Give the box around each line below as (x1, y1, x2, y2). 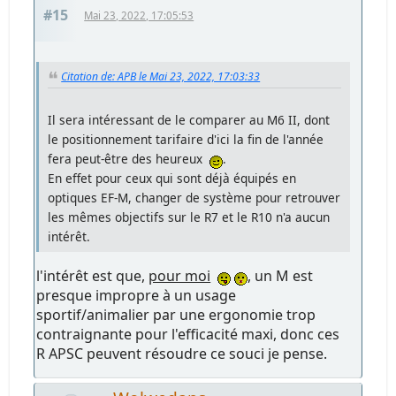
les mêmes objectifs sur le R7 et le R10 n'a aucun (48, 208, 331, 225)
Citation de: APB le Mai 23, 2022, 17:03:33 (61, 69, 261, 85)
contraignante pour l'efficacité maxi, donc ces (36, 324, 340, 344)
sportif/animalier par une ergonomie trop (36, 304, 316, 324)
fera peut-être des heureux (48, 149, 210, 167)
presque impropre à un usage (36, 285, 237, 305)
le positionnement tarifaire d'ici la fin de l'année (48, 130, 324, 148)
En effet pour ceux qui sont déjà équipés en (48, 169, 297, 187)
